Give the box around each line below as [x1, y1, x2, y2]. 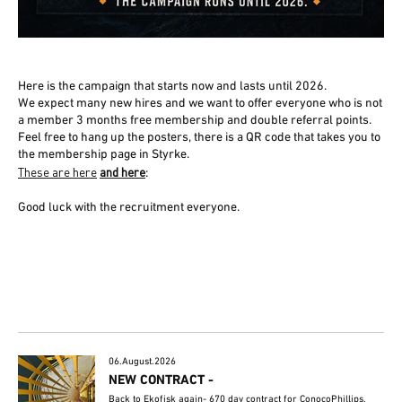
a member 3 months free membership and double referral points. [18, 113, 371, 128]
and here [100, 163, 145, 179]
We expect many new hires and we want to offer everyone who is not [18, 96, 382, 111]
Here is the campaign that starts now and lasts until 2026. [18, 79, 327, 94]
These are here [18, 163, 97, 179]
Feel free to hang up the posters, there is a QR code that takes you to [18, 130, 380, 145]
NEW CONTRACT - [109, 372, 214, 389]
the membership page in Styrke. [18, 147, 192, 162]
